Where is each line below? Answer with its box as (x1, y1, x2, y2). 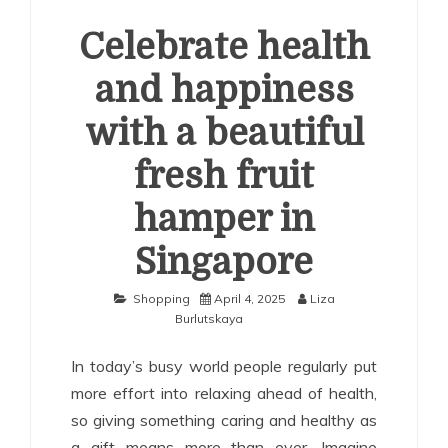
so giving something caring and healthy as (71, 409, 377, 430)
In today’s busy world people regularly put (71, 355, 377, 376)
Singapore (135, 241, 313, 283)
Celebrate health (78, 26, 370, 68)
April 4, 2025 (213, 290, 285, 306)
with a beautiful (84, 112, 364, 154)
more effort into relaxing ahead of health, (71, 382, 377, 403)
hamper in (133, 198, 315, 240)
